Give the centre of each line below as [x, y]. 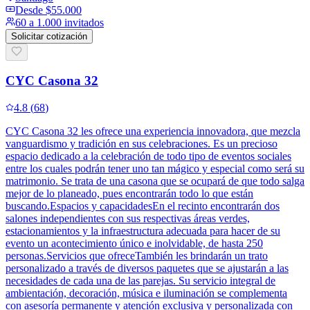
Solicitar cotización [49, 36]
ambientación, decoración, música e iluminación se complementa [146, 293]
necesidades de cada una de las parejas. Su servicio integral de [140, 280]
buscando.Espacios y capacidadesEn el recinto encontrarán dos [143, 206]
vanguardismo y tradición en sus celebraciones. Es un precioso [142, 143]
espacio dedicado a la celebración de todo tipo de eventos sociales [148, 156]
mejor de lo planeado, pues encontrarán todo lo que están [129, 193]
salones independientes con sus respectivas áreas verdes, [128, 218]
